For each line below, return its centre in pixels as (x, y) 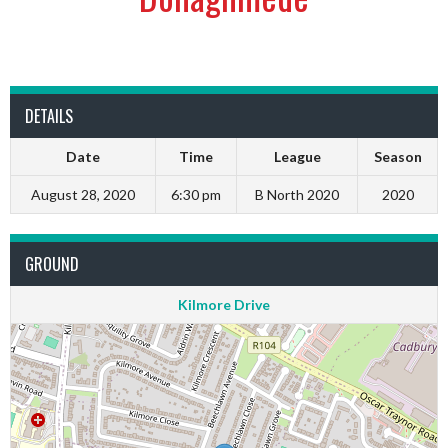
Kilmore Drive (224, 304)
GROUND (52, 264)
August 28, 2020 (83, 194)
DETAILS (49, 116)
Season (397, 156)
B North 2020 (297, 194)
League (297, 156)
